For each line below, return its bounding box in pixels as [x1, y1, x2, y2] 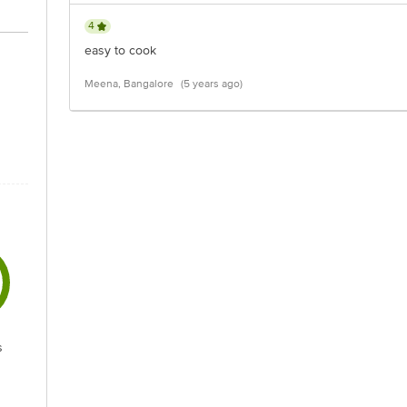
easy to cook [84, 43, 156, 58]
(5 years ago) [181, 77, 243, 91]
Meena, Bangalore [84, 77, 174, 91]
